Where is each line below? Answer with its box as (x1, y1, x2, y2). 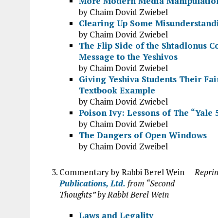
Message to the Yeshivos (79, 51, 178, 62)
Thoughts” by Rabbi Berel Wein (59, 189, 169, 200)
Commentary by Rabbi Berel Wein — (59, 166, 195, 178)
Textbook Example (79, 85, 155, 96)
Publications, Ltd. (59, 178, 126, 189)
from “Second (126, 178, 175, 189)
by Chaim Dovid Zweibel (79, 141, 168, 152)
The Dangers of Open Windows (79, 129, 207, 141)
